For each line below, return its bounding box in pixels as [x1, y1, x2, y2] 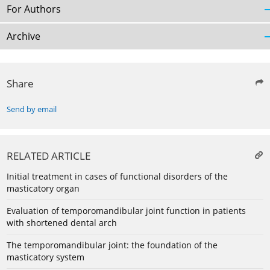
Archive [7, 30, 40, 43]
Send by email [7, 104, 57, 115]
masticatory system [7, 251, 84, 263]
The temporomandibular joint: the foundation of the [7, 239, 218, 251]
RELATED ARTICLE [7, 149, 90, 163]
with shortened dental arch [7, 217, 117, 229]
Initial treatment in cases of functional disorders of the [7, 171, 228, 183]
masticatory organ [7, 183, 80, 195]
